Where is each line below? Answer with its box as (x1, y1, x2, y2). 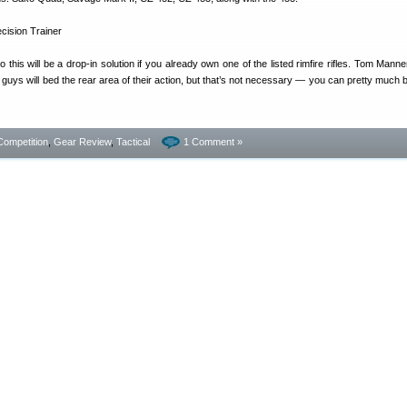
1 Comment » (184, 136, 243, 147)
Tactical (116, 136, 150, 147)
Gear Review (54, 136, 111, 147)
